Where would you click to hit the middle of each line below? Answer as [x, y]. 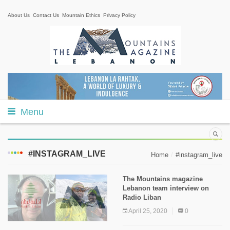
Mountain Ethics [81, 15]
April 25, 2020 [148, 211]
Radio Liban [142, 197]
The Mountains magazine [163, 179]
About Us [19, 15]
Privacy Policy [119, 15]
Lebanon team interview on [166, 188]
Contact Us [46, 15]
